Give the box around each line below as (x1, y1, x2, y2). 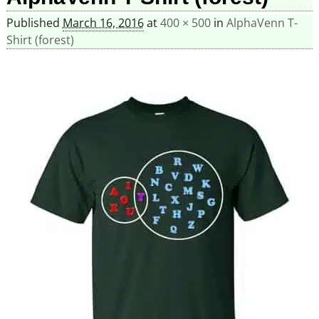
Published (6, 15, 63, 31)
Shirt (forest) (6, 32, 74, 48)
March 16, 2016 (62, 15, 144, 31)
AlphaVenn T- (226, 15, 298, 31)
